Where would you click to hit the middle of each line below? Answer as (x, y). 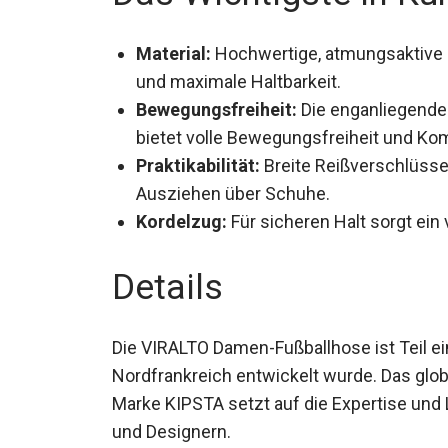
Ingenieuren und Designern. (221, 427)
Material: (173, 49)
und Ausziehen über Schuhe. (250, 189)
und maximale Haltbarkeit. (238, 77)
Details (167, 283)
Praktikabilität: (198, 161)
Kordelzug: (181, 217)
